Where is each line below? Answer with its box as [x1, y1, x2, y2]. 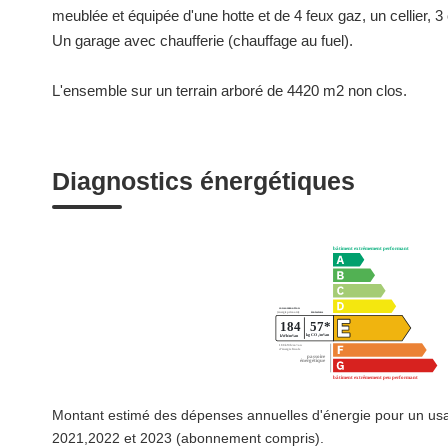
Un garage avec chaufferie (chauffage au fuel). [52, 32, 353, 49]
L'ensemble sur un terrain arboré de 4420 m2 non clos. [52, 82, 407, 99]
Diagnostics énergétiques [52, 167, 355, 195]
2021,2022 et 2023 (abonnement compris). [52, 430, 324, 446]
